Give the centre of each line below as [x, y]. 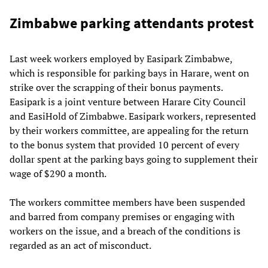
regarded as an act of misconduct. [80, 246]
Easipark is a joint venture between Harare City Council [128, 102]
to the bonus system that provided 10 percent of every [124, 145]
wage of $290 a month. [58, 174]
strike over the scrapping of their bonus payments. [116, 88]
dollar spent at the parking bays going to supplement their [134, 159]
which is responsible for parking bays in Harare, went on [130, 73]
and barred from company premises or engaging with [122, 217]
